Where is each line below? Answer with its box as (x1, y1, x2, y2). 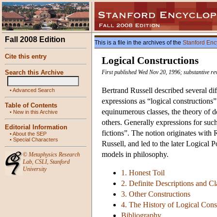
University (23, 166, 46, 172)
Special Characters (13, 137, 58, 142)
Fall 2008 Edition (5, 35, 65, 44)
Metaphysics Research (29, 151, 80, 158)
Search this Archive (5, 69, 63, 76)
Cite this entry (5, 53, 46, 60)
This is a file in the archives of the (94, 39, 183, 46)
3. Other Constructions (121, 190, 190, 199)
